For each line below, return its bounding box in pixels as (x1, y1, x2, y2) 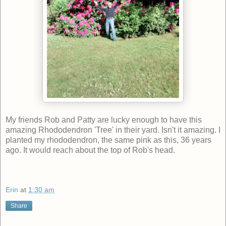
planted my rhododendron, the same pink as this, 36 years (6, 135, 211, 144)
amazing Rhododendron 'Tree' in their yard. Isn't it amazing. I (6, 125, 220, 134)
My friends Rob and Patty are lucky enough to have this (6, 115, 202, 124)
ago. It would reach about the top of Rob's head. (6, 145, 175, 154)
